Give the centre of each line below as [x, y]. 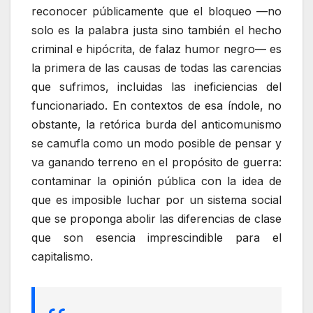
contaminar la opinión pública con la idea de [156, 181]
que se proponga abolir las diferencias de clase [156, 219]
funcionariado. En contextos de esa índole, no [156, 106]
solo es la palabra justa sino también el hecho [156, 30]
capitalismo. [62, 257]
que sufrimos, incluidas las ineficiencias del [156, 87]
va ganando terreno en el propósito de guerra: [156, 162]
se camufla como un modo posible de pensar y [156, 144]
